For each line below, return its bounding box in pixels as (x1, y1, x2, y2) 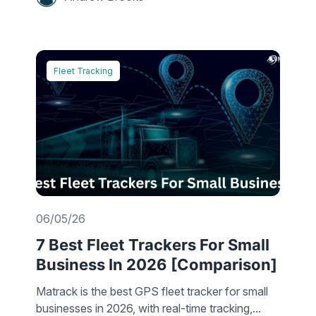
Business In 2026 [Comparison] (36, 255, 277, 274)
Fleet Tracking (54, 65, 113, 76)
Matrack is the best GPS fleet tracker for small (36, 284, 268, 299)
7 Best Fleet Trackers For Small (36, 236, 269, 255)
